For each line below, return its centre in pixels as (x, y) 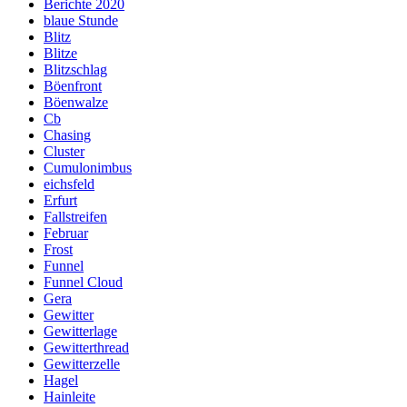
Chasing (67, 134)
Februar (66, 233)
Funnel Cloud (83, 282)
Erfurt (60, 200)
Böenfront (73, 85)
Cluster (64, 151)
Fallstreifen (75, 216)
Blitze (60, 53)
